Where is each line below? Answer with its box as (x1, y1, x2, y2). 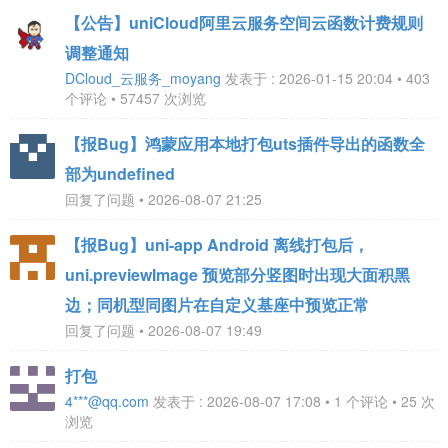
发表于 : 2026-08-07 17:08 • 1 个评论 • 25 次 (149, 391, 435, 411)
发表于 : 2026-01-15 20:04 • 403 (221, 68, 430, 88)
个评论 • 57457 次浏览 (65, 88, 206, 108)
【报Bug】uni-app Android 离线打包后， (65, 233, 369, 256)
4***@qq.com (65, 391, 149, 411)
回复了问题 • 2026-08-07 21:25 (65, 189, 262, 209)
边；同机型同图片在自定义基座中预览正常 (65, 293, 369, 316)
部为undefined (65, 162, 175, 185)
